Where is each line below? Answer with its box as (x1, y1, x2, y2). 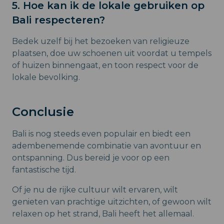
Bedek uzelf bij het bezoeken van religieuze (12, 36, 189, 46)
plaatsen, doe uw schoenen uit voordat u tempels (12, 48, 211, 58)
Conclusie (12, 104, 74, 119)
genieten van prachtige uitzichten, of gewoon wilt (12, 197, 211, 207)
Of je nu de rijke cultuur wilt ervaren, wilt (12, 185, 178, 195)
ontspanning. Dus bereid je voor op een (12, 153, 169, 163)
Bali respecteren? (12, 14, 105, 26)
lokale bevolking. (12, 72, 80, 82)
